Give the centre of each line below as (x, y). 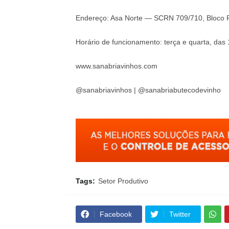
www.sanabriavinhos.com (116, 66)
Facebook (116, 214)
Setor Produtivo (123, 181)
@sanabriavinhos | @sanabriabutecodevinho (148, 90)
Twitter (180, 214)
